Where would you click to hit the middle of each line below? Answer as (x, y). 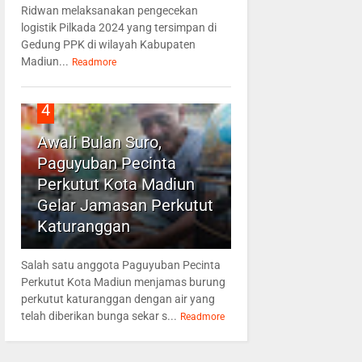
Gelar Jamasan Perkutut (125, 206)
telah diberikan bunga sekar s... (99, 316)
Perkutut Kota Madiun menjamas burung (123, 282)
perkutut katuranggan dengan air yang (118, 299)
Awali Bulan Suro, (99, 143)
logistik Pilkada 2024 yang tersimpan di (118, 28)
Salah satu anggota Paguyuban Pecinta (120, 265)
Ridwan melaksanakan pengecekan (109, 11)
